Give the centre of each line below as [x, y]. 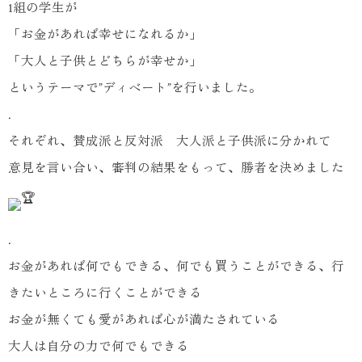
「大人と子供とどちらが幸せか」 [105, 61]
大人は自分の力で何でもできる [99, 346]
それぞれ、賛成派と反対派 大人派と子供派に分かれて [170, 141]
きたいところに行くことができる [105, 293]
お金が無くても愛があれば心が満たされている [144, 320]
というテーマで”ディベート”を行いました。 [135, 88]
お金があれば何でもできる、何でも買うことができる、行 [176, 266]
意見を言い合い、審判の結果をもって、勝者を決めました [176, 168]
